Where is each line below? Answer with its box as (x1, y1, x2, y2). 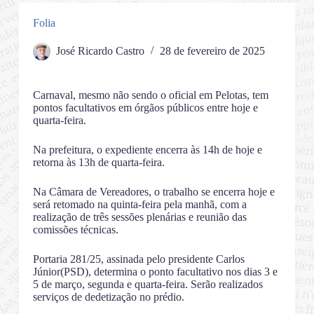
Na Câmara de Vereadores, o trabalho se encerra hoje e (32, 186, 275, 198)
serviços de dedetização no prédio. (32, 291, 184, 303)
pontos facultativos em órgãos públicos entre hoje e (32, 102, 258, 114)
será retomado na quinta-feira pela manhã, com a (32, 198, 247, 211)
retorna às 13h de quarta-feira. (32, 156, 165, 169)
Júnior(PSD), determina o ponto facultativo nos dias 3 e (32, 266, 278, 278)
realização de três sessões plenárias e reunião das (32, 211, 247, 224)
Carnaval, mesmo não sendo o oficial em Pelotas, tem (32, 89, 268, 102)
